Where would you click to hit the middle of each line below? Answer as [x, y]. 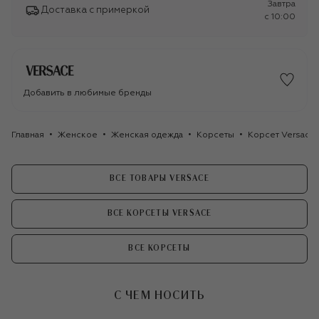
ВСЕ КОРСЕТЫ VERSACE [159, 214]
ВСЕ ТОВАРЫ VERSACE [159, 179]
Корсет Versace [282, 135]
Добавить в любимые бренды [88, 93]
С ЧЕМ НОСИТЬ [159, 296]
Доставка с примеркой [95, 11]
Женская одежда [147, 135]
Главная [28, 135]
